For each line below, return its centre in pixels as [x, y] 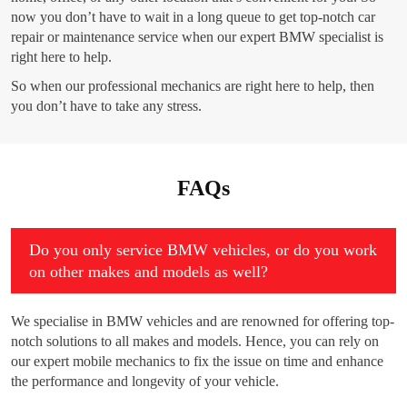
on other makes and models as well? [149, 272]
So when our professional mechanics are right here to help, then [193, 86]
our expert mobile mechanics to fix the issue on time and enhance [197, 362]
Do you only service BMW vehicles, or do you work [203, 250]
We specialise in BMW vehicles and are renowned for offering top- [203, 322]
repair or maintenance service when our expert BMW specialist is [197, 37]
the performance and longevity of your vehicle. [145, 382]
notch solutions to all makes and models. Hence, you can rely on [195, 342]
